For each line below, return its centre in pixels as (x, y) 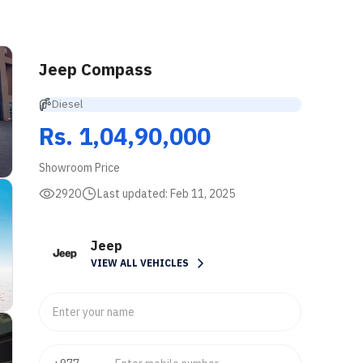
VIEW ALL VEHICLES (140, 263)
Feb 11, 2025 (203, 193)
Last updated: (134, 193)
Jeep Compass (96, 69)
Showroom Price (79, 168)
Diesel (67, 104)
